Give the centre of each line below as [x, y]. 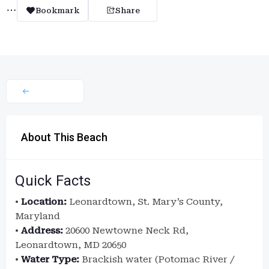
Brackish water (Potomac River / [157, 259]
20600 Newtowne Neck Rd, [126, 231]
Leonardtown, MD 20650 [71, 245]
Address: [42, 231]
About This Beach [64, 137]
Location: [44, 202]
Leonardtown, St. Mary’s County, [145, 202]
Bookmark [57, 10]
